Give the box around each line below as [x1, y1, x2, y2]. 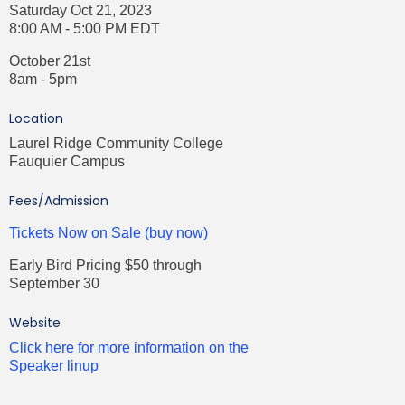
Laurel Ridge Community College [9, 135, 224, 151]
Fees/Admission [9, 191, 109, 210]
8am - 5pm [9, 71, 78, 87]
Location [9, 108, 64, 127]
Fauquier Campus [9, 153, 126, 169]
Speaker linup [9, 357, 99, 373]
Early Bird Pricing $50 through [9, 257, 202, 273]
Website [9, 313, 61, 332]
